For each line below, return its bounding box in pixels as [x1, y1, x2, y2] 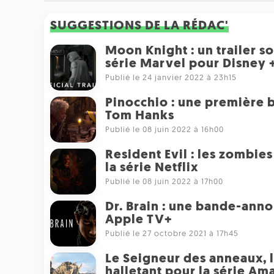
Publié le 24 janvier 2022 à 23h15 [105, 74, 237, 83]
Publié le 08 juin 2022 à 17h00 [105, 178, 223, 187]
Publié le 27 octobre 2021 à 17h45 [105, 230, 239, 239]
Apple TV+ [105, 213, 172, 227]
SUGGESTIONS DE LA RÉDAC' [50, 20, 229, 33]
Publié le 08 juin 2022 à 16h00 [105, 126, 224, 135]
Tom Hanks [105, 109, 174, 123]
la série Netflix [105, 161, 198, 175]
